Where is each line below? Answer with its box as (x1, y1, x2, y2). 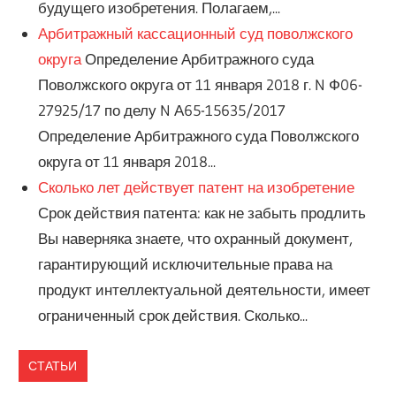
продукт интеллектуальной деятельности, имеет (37, 279, 370, 299)
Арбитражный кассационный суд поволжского (37, 23, 353, 42)
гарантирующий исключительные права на (37, 254, 332, 273)
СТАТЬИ (28, 357, 78, 374)
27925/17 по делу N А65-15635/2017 (37, 100, 286, 119)
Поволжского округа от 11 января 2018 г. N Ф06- (37, 74, 362, 94)
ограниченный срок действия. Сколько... (37, 305, 308, 324)
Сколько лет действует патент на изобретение (37, 177, 354, 196)
